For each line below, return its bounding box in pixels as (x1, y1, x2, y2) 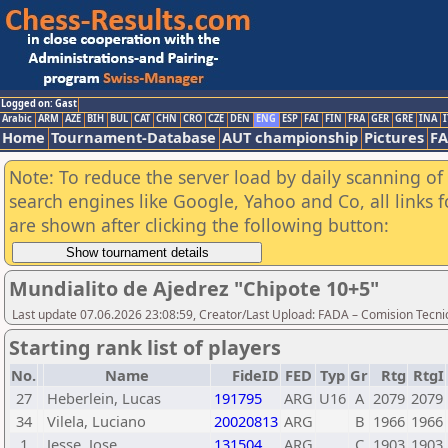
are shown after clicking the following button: (9, 213, 389, 237)
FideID (232, 365, 279, 385)
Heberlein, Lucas (47, 388, 161, 408)
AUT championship (222, 127, 358, 147)
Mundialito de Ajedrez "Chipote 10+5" (9, 275, 379, 302)
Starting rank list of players (9, 334, 281, 361)
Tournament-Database (51, 127, 216, 147)
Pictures (364, 127, 424, 147)
